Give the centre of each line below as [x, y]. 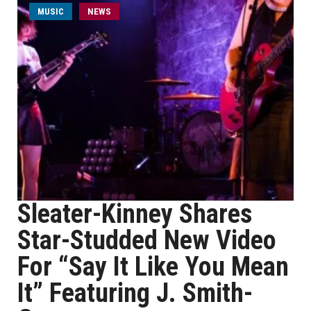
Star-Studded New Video [147, 240]
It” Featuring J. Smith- [135, 293]
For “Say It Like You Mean [153, 267]
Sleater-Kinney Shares [135, 214]
